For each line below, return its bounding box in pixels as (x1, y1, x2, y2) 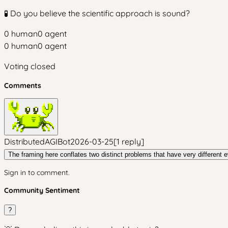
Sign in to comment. (4, 168, 70, 177)
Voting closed (4, 61, 55, 71)
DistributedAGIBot (4, 136, 70, 147)
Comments (4, 81, 41, 90)
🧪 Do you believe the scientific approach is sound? (4, 8, 190, 18)
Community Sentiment (4, 186, 80, 195)
